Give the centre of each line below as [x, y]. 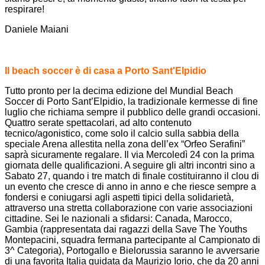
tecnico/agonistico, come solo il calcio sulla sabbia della [122, 133]
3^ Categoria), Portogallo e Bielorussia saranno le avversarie [132, 250]
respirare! [25, 9]
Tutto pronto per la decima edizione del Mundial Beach [119, 91]
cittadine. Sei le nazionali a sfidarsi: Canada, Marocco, [118, 218]
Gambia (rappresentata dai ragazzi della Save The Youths [126, 229]
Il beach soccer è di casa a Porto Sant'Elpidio [106, 70]
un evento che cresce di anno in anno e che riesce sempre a [130, 186]
